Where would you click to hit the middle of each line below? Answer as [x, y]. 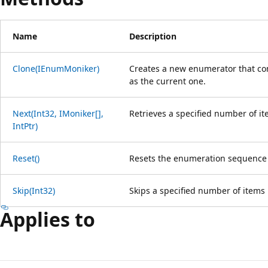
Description [153, 36]
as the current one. [167, 81]
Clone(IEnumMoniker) [56, 68]
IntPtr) [25, 126]
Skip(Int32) [34, 190]
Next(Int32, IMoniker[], [58, 113]
